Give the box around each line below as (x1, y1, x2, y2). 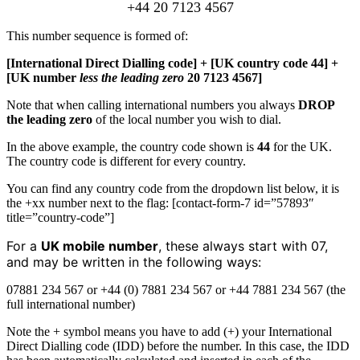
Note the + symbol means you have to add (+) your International (6, 324, 332, 338)
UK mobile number (41, 237, 158, 254)
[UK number (6, 70, 80, 84)
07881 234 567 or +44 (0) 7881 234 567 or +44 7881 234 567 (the (6, 282, 346, 297)
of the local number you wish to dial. (92, 112, 281, 126)
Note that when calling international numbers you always (6, 97, 298, 112)
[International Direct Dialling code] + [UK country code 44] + (6, 55, 338, 70)
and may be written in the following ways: (6, 253, 261, 270)
